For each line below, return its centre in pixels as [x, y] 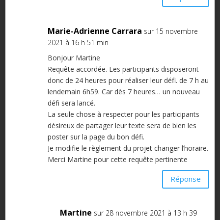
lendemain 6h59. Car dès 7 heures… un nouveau [124, 91]
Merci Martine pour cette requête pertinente [117, 159]
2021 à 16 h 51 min [78, 42]
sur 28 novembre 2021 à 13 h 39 [145, 213]
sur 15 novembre [171, 31]
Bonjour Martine [74, 57]
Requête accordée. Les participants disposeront [123, 69]
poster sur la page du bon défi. [96, 137]
